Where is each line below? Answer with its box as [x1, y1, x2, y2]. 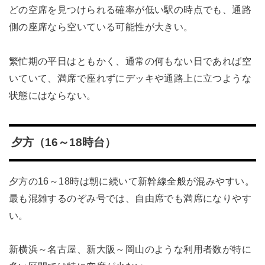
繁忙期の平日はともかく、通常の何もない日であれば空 [8, 55, 252, 66]
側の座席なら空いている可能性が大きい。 [8, 21, 193, 32]
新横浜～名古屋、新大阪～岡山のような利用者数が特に [8, 244, 252, 255]
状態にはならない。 [8, 89, 96, 101]
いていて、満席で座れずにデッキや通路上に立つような [8, 72, 252, 83]
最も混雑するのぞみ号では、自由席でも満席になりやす [8, 192, 252, 203]
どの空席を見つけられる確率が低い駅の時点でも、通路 [8, 4, 252, 15]
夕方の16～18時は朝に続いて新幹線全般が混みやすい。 [8, 175, 254, 186]
